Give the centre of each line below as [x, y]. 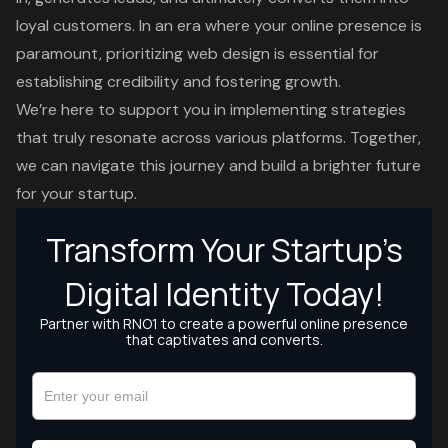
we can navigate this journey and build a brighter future [218, 166]
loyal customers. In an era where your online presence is [219, 26]
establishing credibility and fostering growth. [178, 82]
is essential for [324, 54]
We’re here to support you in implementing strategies [211, 110]
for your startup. [76, 194]
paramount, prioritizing [101, 54]
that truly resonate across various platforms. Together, [218, 138]
